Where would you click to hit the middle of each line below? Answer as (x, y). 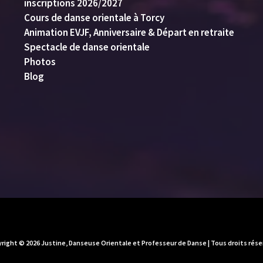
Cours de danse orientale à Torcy (94, 17)
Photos (40, 61)
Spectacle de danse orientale (87, 47)
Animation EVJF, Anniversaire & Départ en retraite (129, 32)
